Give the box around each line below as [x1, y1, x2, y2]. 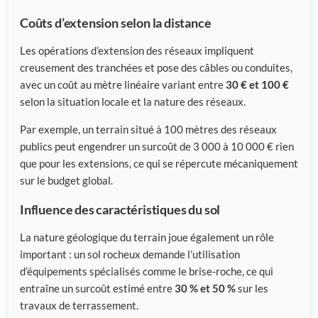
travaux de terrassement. [20, 299, 138, 312]
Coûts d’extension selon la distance [20, 14, 212, 31]
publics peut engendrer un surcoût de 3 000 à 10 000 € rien [20, 140, 294, 153]
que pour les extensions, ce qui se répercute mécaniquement [20, 157, 298, 170]
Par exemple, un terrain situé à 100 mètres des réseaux [20, 123, 277, 136]
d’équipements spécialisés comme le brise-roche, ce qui [20, 265, 273, 278]
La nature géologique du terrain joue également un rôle [20, 231, 274, 244]
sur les [236, 282, 268, 295]
